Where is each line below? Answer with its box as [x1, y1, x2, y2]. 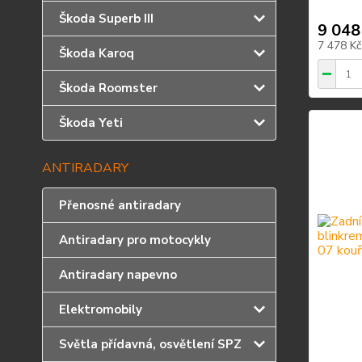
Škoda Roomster [59, 80, 158, 96]
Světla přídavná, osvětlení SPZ [59, 336, 242, 352]
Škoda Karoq [59, 45, 134, 61]
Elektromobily [59, 301, 142, 318]
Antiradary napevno [59, 267, 177, 283]
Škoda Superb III [59, 11, 154, 27]
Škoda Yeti [59, 115, 123, 131]
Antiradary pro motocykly [59, 232, 211, 248]
